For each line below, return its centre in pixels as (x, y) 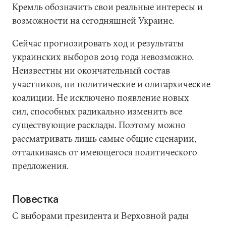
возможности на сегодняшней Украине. (93, 20)
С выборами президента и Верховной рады (100, 216)
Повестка (35, 199)
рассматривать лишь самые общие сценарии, (104, 138)
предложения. (40, 166)
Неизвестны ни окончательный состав (91, 70)
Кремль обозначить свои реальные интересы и (107, 7)
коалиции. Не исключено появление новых (101, 98)
